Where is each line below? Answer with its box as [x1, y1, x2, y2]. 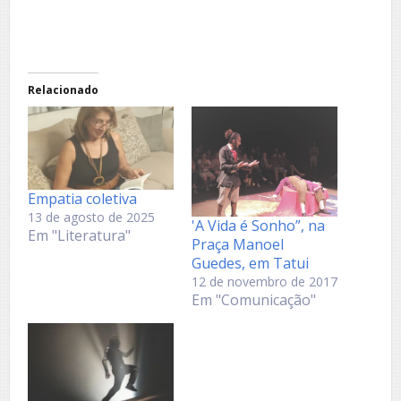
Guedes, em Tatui [192, 252, 309, 273]
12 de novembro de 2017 [192, 272, 337, 290]
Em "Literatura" [28, 226, 131, 246]
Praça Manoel [192, 234, 284, 254]
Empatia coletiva [28, 189, 137, 209]
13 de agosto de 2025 [28, 209, 155, 226]
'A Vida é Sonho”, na [192, 215, 325, 235]
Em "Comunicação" [192, 289, 316, 310]
